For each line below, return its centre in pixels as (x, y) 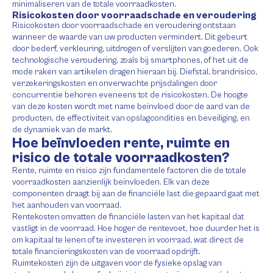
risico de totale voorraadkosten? (121, 158)
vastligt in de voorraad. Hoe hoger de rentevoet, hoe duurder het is (136, 229)
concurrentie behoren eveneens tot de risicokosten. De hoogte (130, 95)
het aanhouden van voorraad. (67, 205)
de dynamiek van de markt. (62, 130)
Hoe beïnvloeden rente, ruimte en (121, 143)
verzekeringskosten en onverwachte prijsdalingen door (115, 83)
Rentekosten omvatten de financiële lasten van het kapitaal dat (128, 217)
